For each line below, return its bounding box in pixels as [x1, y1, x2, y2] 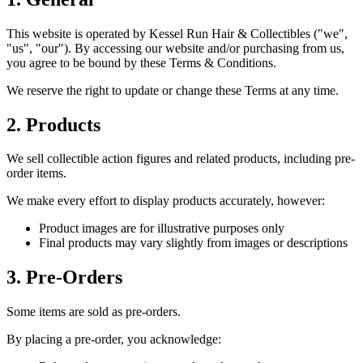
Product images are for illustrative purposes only [39, 221, 284, 236]
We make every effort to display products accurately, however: [6, 194, 325, 208]
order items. [6, 166, 66, 181]
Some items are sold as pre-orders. [6, 305, 181, 319]
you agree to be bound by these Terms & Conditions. [6, 55, 276, 70]
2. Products [6, 113, 100, 135]
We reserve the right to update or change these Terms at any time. [6, 83, 339, 97]
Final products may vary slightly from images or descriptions [39, 236, 348, 250]
